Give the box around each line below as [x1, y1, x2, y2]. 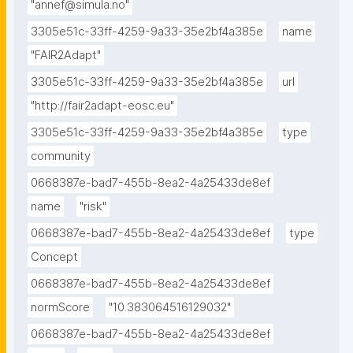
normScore [31, 300, 90, 315]
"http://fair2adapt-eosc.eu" [31, 98, 174, 113]
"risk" [80, 199, 106, 214]
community [31, 149, 91, 164]
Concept [31, 250, 78, 265]
